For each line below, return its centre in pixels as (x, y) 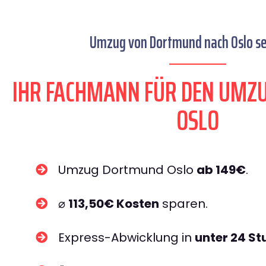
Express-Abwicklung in (126, 237)
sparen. (183, 204)
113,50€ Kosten (114, 204)
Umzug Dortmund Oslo (127, 170)
